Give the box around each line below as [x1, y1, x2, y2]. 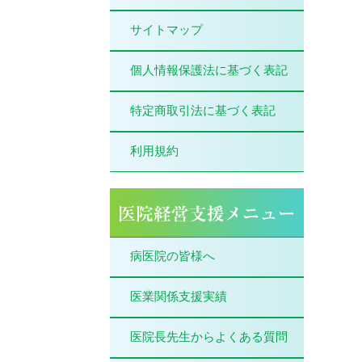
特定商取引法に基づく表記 [130, 104, 276, 117]
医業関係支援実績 [130, 290, 227, 303]
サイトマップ [130, 23, 203, 36]
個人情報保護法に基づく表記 [130, 64, 288, 77]
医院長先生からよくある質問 [130, 330, 288, 343]
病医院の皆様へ [130, 250, 215, 263]
